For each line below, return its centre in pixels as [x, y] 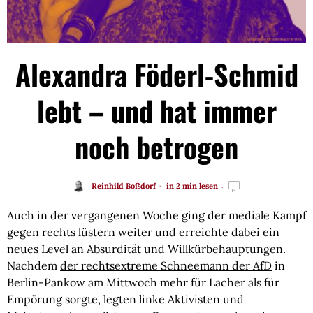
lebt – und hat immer [156, 110]
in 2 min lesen [191, 185]
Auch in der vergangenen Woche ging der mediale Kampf [156, 215]
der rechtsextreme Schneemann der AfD [166, 265]
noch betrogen [156, 147]
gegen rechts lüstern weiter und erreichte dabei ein [143, 232]
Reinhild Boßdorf [124, 185]
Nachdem [34, 265]
